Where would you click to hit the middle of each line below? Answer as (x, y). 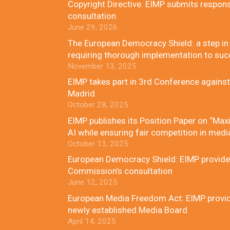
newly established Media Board (128, 210)
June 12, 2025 (93, 182)
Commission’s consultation (120, 171)
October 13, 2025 (98, 143)
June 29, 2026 (93, 27)
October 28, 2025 (98, 105)
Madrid (81, 93)
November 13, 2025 (102, 66)
